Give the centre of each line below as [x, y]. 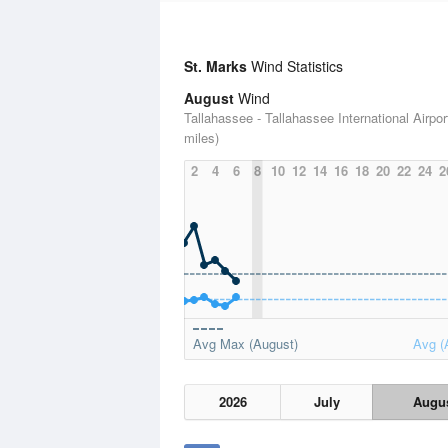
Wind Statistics [295, 66]
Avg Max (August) [245, 343]
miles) [201, 137]
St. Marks [215, 66]
